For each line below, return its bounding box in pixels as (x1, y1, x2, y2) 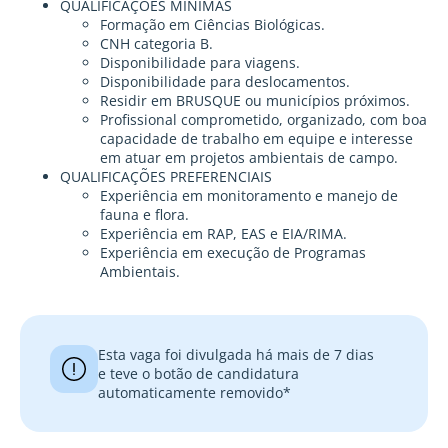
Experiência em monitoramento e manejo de (100, 186, 398, 206)
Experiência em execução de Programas (100, 243, 366, 263)
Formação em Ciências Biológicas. (100, 15, 325, 35)
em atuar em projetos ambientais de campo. (100, 148, 398, 168)
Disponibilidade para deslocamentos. (100, 72, 350, 92)
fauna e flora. (100, 205, 189, 225)
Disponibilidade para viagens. (100, 53, 300, 73)
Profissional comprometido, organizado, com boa (100, 110, 427, 130)
